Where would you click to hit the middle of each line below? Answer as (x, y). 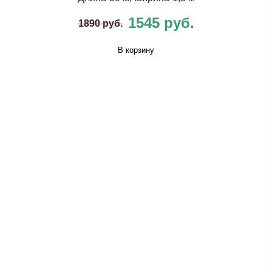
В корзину (136, 50)
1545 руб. (161, 22)
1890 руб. (100, 24)
